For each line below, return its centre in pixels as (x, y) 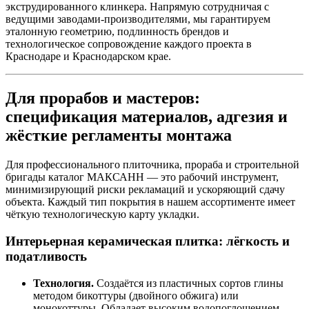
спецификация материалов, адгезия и (147, 117)
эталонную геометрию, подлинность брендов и (117, 32)
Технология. (63, 283)
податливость (46, 256)
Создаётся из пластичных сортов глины (189, 283)
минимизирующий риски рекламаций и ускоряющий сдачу (145, 190)
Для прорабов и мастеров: (103, 98)
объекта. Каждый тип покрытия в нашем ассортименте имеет (150, 202)
